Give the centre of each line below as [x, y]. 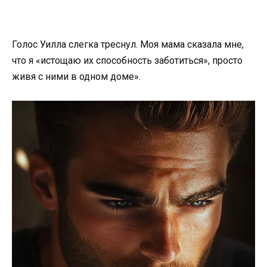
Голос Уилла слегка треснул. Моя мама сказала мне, [128, 44]
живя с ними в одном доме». [76, 76]
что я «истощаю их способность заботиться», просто [127, 60]
